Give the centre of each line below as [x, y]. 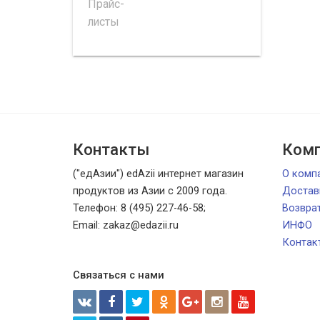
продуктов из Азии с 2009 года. [150, 191]
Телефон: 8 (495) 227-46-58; [139, 208]
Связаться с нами [119, 275]
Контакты [111, 150]
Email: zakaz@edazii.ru [126, 225]
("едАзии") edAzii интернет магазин [158, 174]
